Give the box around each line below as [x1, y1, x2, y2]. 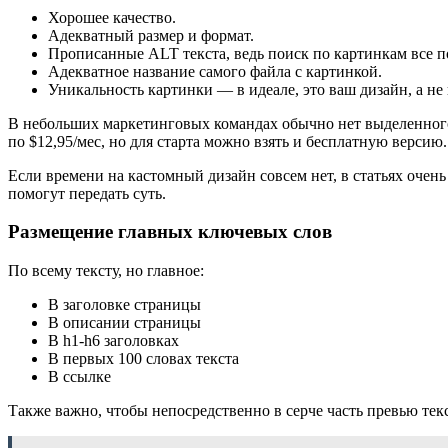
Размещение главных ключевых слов [8, 221, 332, 243]
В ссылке [48, 368, 111, 386]
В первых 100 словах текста [48, 350, 239, 368]
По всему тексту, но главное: [8, 262, 204, 280]
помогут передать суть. [8, 184, 166, 202]
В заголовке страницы [48, 296, 201, 314]
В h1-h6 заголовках [48, 332, 179, 350]
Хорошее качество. [48, 8, 176, 26]
